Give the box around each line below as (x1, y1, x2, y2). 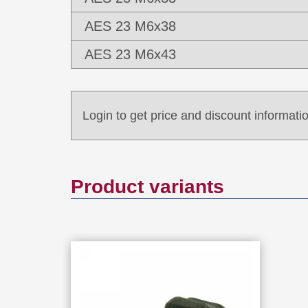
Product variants (70, 176, 224, 197)
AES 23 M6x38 (84, 19, 176, 34)
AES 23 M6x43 (84, 47, 176, 62)
